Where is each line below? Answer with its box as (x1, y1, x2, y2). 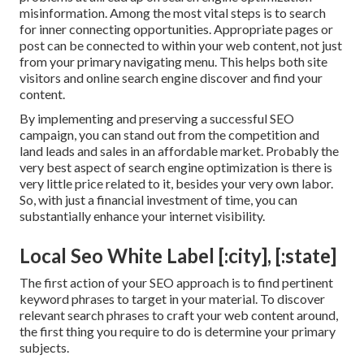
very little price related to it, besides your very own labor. (19, 175, 333, 192)
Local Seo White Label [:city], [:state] (19, 244, 336, 268)
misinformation (19, 5, 105, 21)
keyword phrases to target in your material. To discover (19, 291, 325, 307)
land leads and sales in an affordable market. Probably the (19, 143, 339, 159)
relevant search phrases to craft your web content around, (19, 307, 338, 323)
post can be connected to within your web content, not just (19, 37, 342, 54)
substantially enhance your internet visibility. (19, 208, 265, 224)
